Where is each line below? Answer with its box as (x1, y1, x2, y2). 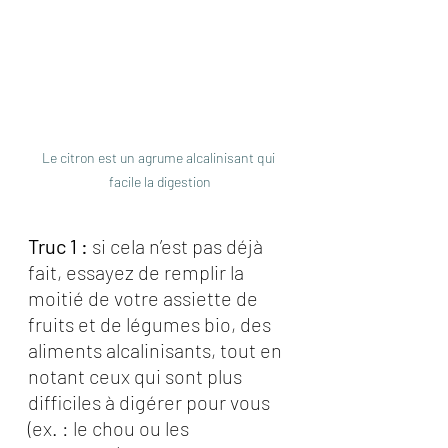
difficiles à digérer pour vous (28, 390, 274, 414)
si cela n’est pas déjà (92, 234, 267, 258)
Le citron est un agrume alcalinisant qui (42, 149, 278, 166)
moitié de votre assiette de (28, 286, 262, 310)
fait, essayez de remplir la (28, 260, 248, 284)
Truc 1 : (28, 234, 92, 258)
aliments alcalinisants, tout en (28, 338, 286, 362)
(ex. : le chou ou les (28, 416, 193, 440)
